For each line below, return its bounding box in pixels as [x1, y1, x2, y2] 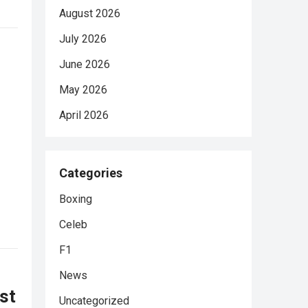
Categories [59, 166, 122, 180]
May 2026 [59, 83, 107, 96]
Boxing [59, 192, 92, 206]
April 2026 [59, 109, 109, 122]
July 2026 [59, 32, 107, 45]
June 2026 [59, 58, 110, 71]
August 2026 [59, 7, 120, 20]
